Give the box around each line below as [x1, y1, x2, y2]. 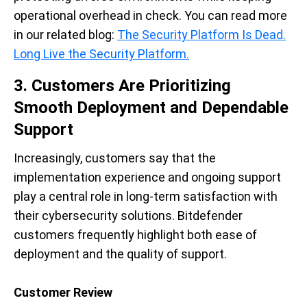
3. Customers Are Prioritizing [14, 75, 231, 95]
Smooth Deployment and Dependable [14, 97, 288, 117]
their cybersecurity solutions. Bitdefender [14, 208, 243, 223]
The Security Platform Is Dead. [117, 27, 286, 42]
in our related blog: [14, 27, 117, 42]
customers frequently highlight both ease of [14, 227, 257, 242]
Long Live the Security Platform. [14, 46, 189, 61]
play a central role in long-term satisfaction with [14, 188, 278, 204]
